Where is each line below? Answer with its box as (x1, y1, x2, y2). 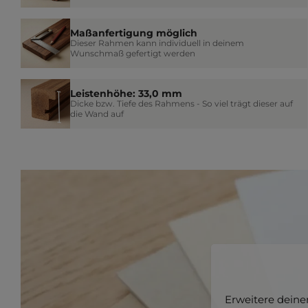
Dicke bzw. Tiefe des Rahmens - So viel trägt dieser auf (70, 98, 293, 109)
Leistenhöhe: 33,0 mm (70, 88, 182, 100)
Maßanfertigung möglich (70, 27, 197, 39)
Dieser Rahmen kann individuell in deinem (70, 38, 244, 49)
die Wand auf (70, 109, 124, 120)
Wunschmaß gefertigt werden (70, 48, 195, 59)
